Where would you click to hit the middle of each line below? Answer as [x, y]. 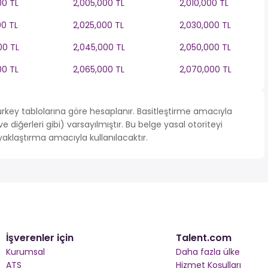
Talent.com [203, 238]
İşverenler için [40, 238]
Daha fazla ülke [208, 252]
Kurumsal [26, 252]
